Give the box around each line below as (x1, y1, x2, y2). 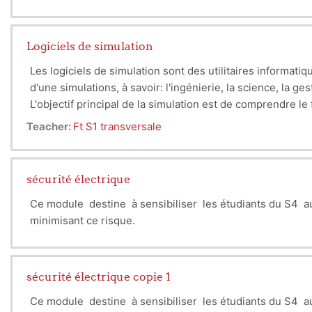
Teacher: (26, 120, 73, 133)
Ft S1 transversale (73, 120, 162, 133)
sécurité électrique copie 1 (26, 270, 171, 283)
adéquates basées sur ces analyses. (30, 114, 208, 127)
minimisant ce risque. (30, 214, 135, 227)
